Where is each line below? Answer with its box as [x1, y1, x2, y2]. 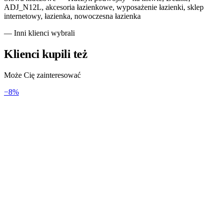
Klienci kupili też [4, 47, 88, 60]
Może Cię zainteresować [4, 70, 81, 79]
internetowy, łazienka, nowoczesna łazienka [4, 11, 141, 20]
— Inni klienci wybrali [4, 28, 75, 37]
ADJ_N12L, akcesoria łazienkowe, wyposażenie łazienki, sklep [4, 2, 204, 11]
